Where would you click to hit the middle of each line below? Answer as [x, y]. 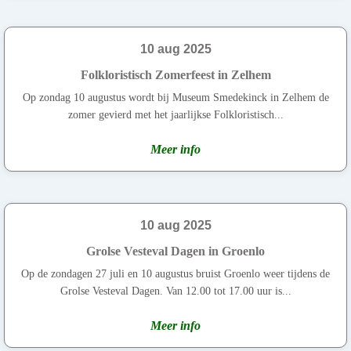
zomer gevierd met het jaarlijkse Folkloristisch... [175, 114]
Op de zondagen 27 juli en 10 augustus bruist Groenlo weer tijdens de [175, 273]
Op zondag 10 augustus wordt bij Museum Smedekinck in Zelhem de [175, 97]
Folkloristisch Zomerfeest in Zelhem [175, 74]
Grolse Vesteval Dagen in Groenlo [175, 251]
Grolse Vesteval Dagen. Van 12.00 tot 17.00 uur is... [175, 291]
